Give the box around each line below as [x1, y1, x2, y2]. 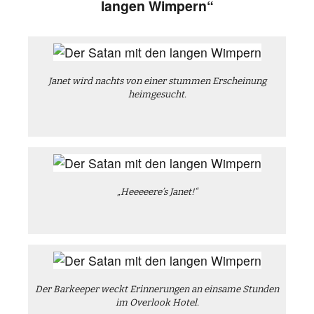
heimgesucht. [128, 89, 186, 100]
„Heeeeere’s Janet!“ [116, 186, 198, 198]
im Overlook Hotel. [115, 297, 199, 308]
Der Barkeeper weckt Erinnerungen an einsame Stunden [35, 284, 279, 295]
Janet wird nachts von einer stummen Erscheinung [48, 76, 266, 87]
